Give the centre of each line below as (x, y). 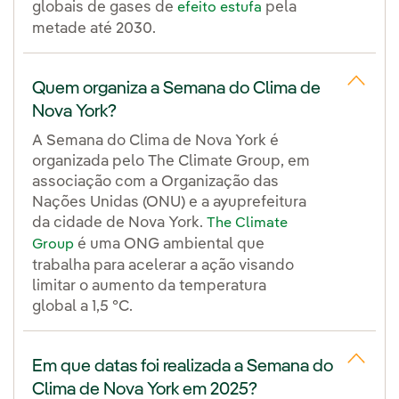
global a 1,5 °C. (82, 306)
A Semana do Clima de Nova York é (155, 141)
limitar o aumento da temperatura (149, 286)
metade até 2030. (94, 28)
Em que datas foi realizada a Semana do (183, 366)
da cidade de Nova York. (119, 223)
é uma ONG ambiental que (169, 244)
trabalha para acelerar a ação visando (163, 265)
